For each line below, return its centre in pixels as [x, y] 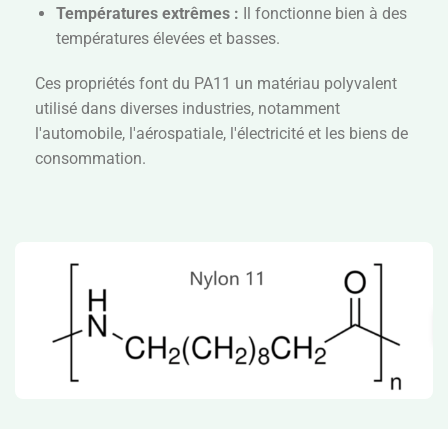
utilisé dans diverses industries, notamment [187, 109]
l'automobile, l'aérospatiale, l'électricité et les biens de [221, 134]
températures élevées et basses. [167, 38]
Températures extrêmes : [147, 13]
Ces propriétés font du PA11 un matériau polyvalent [216, 84]
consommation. [90, 159]
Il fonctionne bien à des [322, 13]
